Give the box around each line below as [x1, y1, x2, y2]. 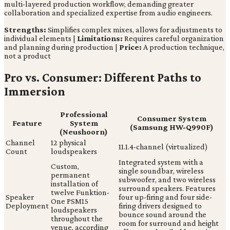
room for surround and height [119, 219, 219, 228]
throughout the [51, 214, 103, 223]
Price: [119, 43, 142, 52]
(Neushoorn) [60, 127, 108, 137]
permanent [51, 170, 90, 180]
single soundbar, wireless [119, 166, 204, 176]
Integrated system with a [119, 158, 203, 167]
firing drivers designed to [119, 201, 202, 210]
